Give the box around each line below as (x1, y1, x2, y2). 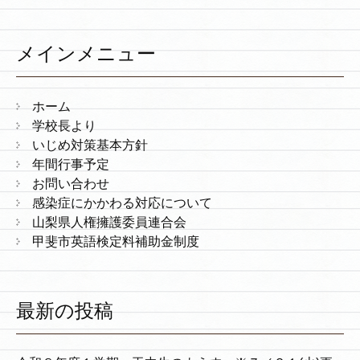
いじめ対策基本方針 (32, 138, 148, 153)
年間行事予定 (32, 157, 109, 172)
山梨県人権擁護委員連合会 (32, 215, 186, 230)
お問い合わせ (32, 177, 109, 191)
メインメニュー (16, 43, 156, 66)
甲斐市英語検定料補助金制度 (32, 235, 199, 249)
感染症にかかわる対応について (32, 196, 212, 211)
